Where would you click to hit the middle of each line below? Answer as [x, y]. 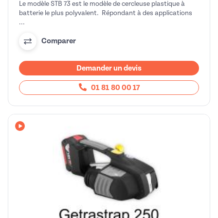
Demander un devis [109, 68]
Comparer [59, 41]
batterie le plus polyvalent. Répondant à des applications [106, 13]
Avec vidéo [38, 131]
